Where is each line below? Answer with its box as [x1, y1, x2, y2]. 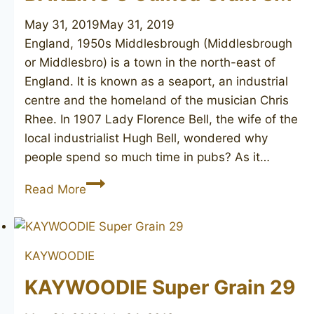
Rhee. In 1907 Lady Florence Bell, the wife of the [25, 111, 298, 126]
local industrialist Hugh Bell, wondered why [25, 130, 268, 145]
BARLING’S [86, 175, 147, 189]
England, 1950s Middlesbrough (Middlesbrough [25, 36, 292, 50]
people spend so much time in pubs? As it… [25, 149, 270, 164]
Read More [25, 182, 86, 196]
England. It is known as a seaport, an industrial [25, 74, 288, 88]
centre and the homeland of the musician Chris [25, 93, 289, 107]
